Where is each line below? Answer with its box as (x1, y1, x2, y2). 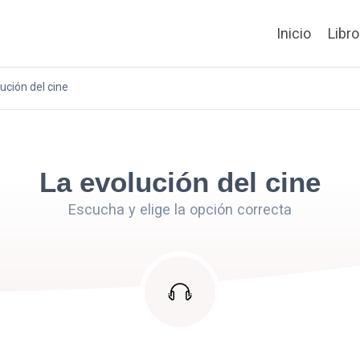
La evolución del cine (39, 166, 321, 198)
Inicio (276, 25, 311, 42)
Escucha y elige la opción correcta (68, 200, 292, 218)
